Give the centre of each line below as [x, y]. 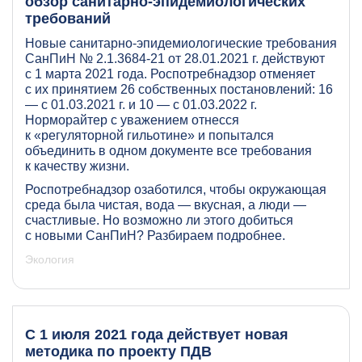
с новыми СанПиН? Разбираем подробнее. [155, 235]
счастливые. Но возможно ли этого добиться [159, 220]
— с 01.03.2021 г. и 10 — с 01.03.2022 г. [141, 104]
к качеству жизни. [77, 166]
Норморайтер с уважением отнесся [132, 120]
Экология [50, 259]
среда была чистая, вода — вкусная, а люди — [166, 204]
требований [68, 18]
